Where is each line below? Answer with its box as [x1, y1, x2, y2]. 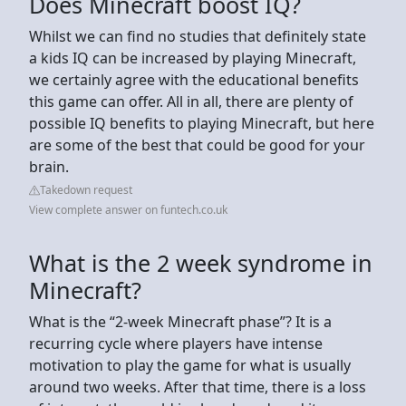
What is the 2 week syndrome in [29, 246, 372, 278]
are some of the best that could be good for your [29, 134, 365, 155]
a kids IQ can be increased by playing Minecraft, [29, 47, 356, 68]
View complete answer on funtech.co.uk [29, 201, 227, 217]
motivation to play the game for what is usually [29, 354, 351, 375]
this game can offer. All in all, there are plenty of [29, 91, 353, 111]
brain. [29, 156, 69, 177]
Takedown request [40, 181, 132, 198]
